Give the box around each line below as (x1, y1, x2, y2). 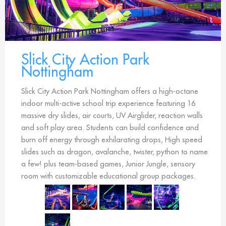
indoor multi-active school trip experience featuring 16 (21, 98, 195, 108)
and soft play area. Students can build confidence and (21, 123, 199, 132)
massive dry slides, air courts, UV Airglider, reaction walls (21, 110, 203, 120)
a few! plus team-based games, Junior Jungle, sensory (21, 159, 195, 168)
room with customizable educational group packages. (21, 171, 196, 181)
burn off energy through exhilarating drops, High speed (21, 135, 202, 144)
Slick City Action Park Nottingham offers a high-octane (21, 86, 198, 96)
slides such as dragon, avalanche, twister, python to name (21, 147, 208, 156)
